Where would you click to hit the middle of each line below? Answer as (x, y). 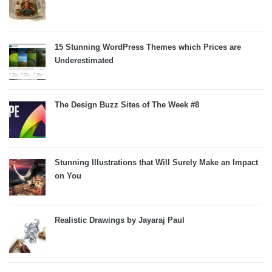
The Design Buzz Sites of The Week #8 (127, 105)
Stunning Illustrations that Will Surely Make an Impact (156, 162)
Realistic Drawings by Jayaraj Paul (120, 220)
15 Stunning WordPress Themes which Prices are (148, 47)
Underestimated (84, 60)
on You (68, 176)
